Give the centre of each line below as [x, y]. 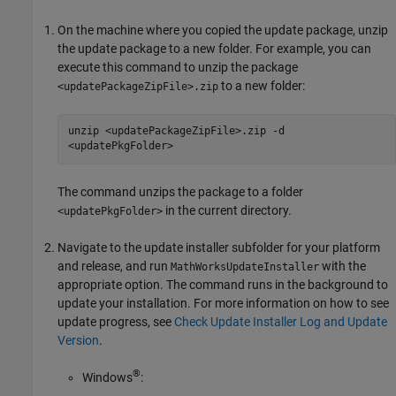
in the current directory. [227, 210]
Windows [107, 377]
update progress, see [116, 321]
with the [343, 266]
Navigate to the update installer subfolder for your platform [219, 247]
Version [78, 340]
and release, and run [114, 266]
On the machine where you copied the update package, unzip [223, 30]
